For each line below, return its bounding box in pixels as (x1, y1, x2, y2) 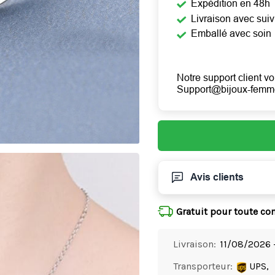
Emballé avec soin (191, 28, 272, 39)
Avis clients (190, 172, 244, 183)
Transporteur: (173, 260, 233, 273)
